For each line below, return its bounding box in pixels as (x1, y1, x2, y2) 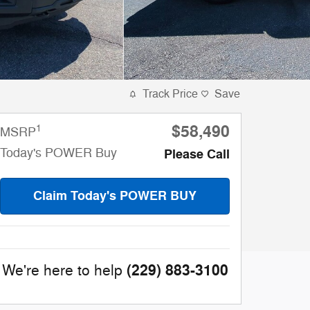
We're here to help (1, 262, 122, 280)
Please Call (164, 146, 230, 163)
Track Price (143, 87, 198, 101)
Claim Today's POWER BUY (33, 188, 197, 205)
